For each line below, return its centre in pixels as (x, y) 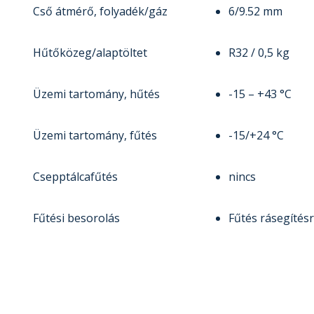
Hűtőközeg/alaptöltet (90, 53)
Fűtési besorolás (76, 218)
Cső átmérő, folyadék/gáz (100, 12)
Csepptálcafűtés (75, 177)
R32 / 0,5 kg (259, 53)
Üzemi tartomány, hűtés (96, 94)
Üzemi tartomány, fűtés (95, 136)
